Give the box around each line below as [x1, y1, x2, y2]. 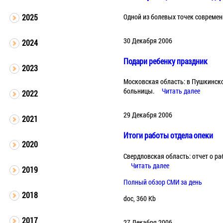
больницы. [123, 86, 155, 96]
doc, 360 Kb [123, 193, 156, 203]
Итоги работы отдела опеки [123, 130, 214, 141]
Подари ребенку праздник [123, 55, 208, 66]
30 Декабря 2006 [123, 35, 173, 45]
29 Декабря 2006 [123, 110, 173, 120]
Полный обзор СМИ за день [123, 177, 203, 187]
